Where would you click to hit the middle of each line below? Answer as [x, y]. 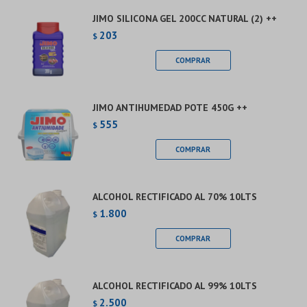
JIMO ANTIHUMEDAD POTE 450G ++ [170, 108]
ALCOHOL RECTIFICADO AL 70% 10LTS [175, 197]
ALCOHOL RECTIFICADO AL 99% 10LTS [175, 286]
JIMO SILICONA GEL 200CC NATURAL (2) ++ [185, 19]
